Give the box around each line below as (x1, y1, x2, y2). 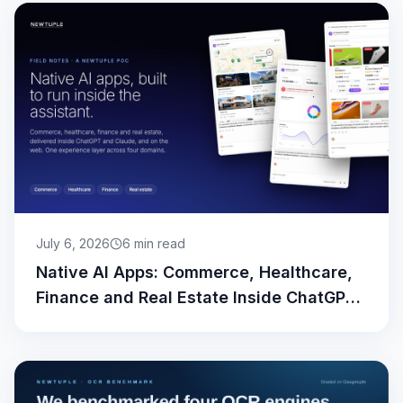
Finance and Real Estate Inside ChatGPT (36, 287, 356, 307)
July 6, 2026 (36, 235, 110, 251)
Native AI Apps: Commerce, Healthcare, (36, 262, 353, 282)
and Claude (36, 312, 128, 332)
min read (130, 235, 185, 251)
